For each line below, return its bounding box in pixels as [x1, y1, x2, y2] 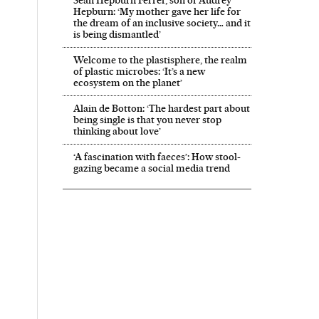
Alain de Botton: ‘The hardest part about [73, 102, 250, 114]
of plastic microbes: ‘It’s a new [73, 65, 205, 77]
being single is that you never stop [73, 113, 221, 125]
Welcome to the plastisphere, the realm [73, 53, 247, 66]
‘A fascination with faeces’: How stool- [73, 150, 241, 162]
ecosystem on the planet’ [73, 76, 182, 88]
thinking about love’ [73, 125, 161, 137]
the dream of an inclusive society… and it [73, 16, 251, 28]
